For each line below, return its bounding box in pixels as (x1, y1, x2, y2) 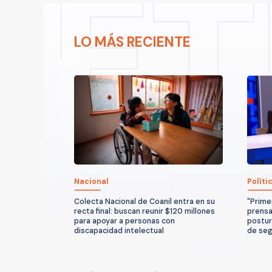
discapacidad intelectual (74, 226, 164, 236)
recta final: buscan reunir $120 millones (74, 206, 215, 217)
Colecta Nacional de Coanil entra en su (74, 197, 215, 207)
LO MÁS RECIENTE (74, 33, 191, 52)
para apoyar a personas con (74, 216, 175, 226)
